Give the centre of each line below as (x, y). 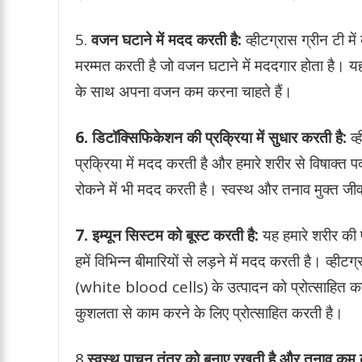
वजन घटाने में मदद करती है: (166, 39)
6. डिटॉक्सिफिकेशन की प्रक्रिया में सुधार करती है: (211, 137)
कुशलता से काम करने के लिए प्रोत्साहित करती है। (209, 312)
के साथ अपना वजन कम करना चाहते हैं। (184, 91)
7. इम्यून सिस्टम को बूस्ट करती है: (167, 235)
